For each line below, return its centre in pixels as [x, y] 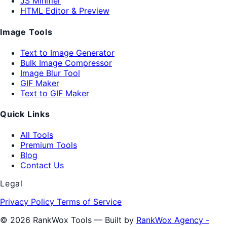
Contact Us [42, 165]
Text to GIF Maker [55, 93]
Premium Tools [49, 145]
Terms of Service [89, 202]
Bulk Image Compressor [66, 63]
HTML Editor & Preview [65, 11]
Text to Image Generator [67, 52]
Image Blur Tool [50, 73]
